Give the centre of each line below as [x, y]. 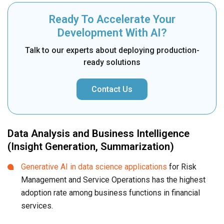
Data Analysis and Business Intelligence [98, 134]
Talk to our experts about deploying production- [112, 50]
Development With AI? [112, 33]
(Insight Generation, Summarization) [91, 147]
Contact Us [112, 89]
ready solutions [112, 62]
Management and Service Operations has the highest [113, 180]
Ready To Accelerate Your [112, 19]
